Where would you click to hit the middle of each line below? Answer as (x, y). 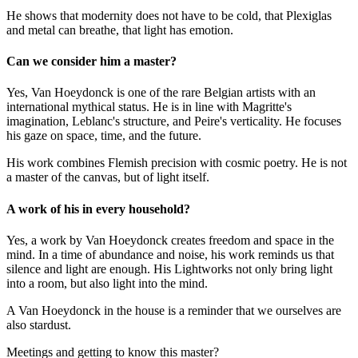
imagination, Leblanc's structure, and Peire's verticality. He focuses (174, 121)
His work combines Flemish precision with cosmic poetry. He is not (177, 163)
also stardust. (39, 324)
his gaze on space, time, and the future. (104, 136)
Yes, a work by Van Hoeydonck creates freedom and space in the (170, 240)
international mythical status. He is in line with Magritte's (149, 107)
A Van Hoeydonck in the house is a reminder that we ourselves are (174, 310)
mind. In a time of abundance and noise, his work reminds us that (170, 254)
